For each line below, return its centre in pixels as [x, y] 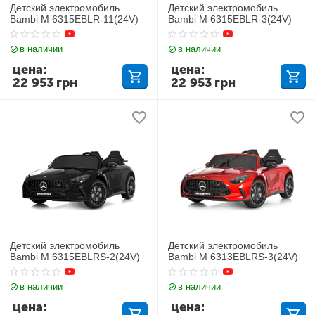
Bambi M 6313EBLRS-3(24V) [233, 256]
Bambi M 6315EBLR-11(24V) [75, 19]
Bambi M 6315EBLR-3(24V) [230, 19]
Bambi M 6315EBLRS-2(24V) [75, 256]
